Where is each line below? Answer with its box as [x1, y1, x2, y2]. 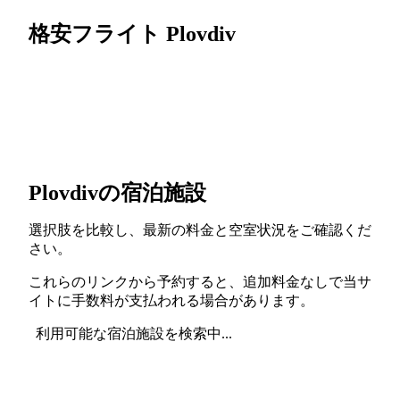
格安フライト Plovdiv [29, 21, 236, 46]
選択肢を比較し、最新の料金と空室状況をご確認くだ [29, 221, 371, 237]
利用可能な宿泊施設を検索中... [36, 325, 232, 341]
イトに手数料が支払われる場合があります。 [29, 292, 314, 308]
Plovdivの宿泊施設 [29, 180, 206, 204]
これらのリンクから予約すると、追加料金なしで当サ [29, 273, 371, 289]
